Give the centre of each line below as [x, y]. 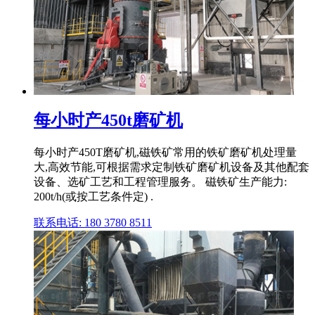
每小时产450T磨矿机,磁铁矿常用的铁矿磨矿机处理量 [165, 153]
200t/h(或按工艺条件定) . [94, 197]
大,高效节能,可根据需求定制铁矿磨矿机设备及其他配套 [172, 167]
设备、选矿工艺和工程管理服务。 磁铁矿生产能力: [160, 182]
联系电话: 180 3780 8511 [93, 223]
